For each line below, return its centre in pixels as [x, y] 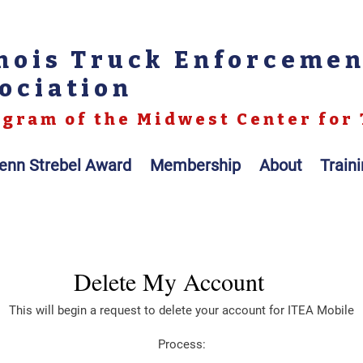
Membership [195, 165]
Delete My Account [169, 281]
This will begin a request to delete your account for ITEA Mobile [181, 310]
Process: [181, 344]
